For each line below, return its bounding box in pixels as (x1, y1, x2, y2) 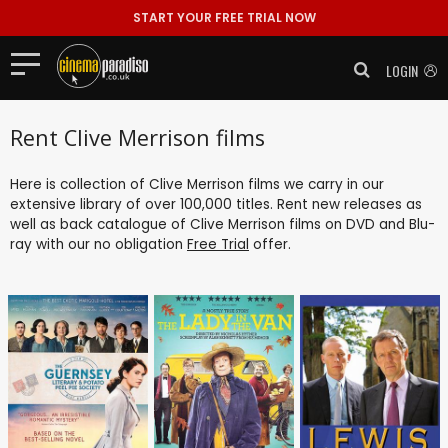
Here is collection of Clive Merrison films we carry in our (10, 174, 384, 194)
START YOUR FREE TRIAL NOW (132, 9, 316, 26)
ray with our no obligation (10, 234, 187, 254)
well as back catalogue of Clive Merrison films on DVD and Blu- (10, 214, 435, 234)
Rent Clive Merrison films (10, 122, 265, 152)
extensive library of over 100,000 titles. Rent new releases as (10, 194, 422, 214)
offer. (249, 234, 291, 254)
